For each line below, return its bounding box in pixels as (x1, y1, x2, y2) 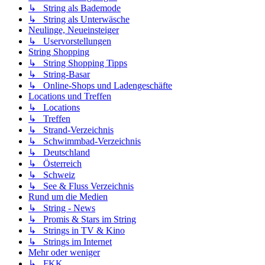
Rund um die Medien (28, 192, 108, 202)
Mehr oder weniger (28, 247, 100, 258)
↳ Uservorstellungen (28, 36, 111, 47)
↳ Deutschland (28, 147, 90, 158)
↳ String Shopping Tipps (28, 58, 127, 69)
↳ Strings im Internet (28, 237, 112, 247)
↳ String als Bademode (28, 3, 121, 14)
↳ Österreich (28, 159, 82, 169)
